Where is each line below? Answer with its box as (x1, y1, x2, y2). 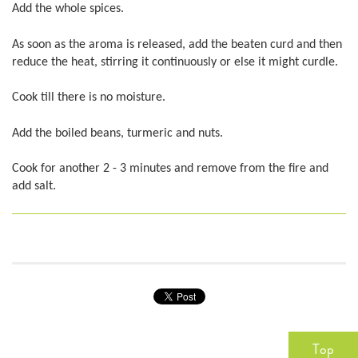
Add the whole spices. (12, 2, 124, 16)
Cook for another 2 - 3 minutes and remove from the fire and (12, 162, 328, 176)
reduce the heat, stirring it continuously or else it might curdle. (12, 55, 338, 69)
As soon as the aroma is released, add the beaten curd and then (12, 38, 342, 51)
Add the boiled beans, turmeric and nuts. (12, 126, 223, 140)
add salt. (12, 180, 56, 193)
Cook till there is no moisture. (12, 91, 165, 105)
